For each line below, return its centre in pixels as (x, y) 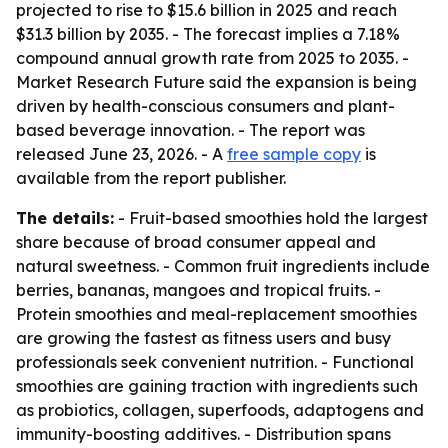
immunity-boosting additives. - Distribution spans (203, 434)
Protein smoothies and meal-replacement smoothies (216, 314)
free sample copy (294, 154)
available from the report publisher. (151, 178)
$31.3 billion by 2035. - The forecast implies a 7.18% (208, 34)
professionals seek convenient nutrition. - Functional (215, 362)
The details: (65, 218)
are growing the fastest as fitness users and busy (203, 338)
